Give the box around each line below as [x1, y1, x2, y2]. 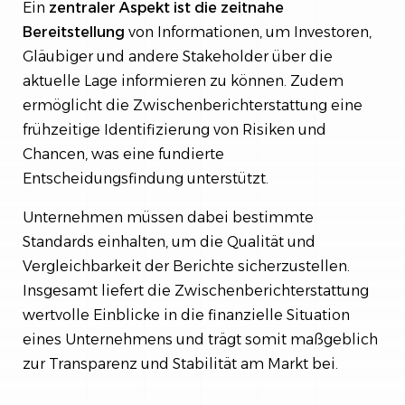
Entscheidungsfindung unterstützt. [23, 169, 268, 187]
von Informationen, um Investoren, [125, 23, 372, 41]
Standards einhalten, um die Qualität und [23, 232, 316, 250]
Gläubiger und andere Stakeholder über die [23, 47, 333, 65]
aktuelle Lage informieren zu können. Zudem [23, 71, 344, 89]
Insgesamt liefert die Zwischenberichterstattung [23, 281, 369, 299]
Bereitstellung [23, 23, 125, 41]
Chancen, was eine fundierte [23, 145, 224, 163]
